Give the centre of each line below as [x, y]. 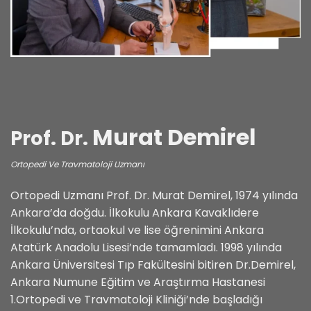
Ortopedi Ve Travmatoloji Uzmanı [77, 165]
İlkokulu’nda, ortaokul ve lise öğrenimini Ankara [137, 230]
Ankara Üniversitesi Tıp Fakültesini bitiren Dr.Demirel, [153, 265]
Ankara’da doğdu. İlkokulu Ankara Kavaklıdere [135, 213]
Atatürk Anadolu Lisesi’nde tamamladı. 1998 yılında [146, 248]
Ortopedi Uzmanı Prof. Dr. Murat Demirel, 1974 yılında [154, 196]
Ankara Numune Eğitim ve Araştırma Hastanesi [138, 283]
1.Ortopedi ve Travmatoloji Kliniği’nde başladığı [136, 300]
